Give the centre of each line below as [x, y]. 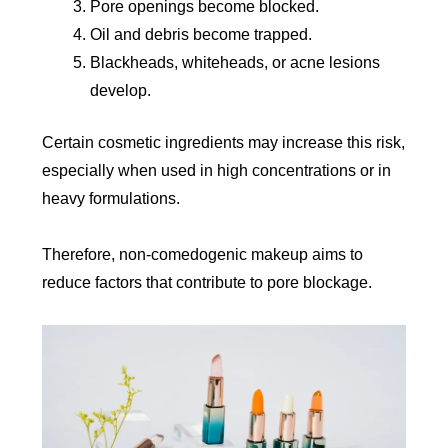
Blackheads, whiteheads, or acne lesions [235, 63]
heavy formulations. [111, 199]
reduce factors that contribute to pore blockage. [207, 283]
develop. [121, 91]
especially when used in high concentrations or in [217, 171]
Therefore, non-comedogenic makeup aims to [203, 255]
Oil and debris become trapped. [201, 35]
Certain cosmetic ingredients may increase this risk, [224, 143]
